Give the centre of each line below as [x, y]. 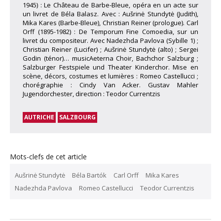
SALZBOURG [77, 117]
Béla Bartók [89, 175]
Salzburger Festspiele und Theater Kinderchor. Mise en [110, 67]
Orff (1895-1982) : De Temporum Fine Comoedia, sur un [110, 31]
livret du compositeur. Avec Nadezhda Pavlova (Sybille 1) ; [110, 40]
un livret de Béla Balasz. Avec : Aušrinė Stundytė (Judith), [110, 14]
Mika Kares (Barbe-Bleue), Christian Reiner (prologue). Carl [110, 22]
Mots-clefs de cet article [48, 156]
